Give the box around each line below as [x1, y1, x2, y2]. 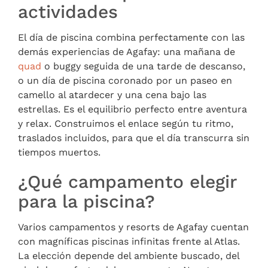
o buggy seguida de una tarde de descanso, [41, 60, 245, 72]
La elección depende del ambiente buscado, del [18, 249, 239, 261]
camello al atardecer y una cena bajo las [18, 89, 206, 100]
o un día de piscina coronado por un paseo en [18, 74, 232, 86]
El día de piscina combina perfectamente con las [18, 31, 245, 43]
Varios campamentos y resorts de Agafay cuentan [18, 221, 249, 233]
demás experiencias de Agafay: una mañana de [18, 45, 235, 57]
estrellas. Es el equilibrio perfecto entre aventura [18, 103, 247, 115]
